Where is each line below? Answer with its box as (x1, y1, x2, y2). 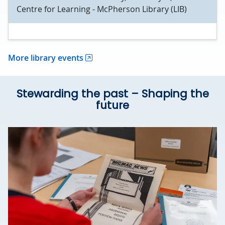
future (96, 97, 129, 113)
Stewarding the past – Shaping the (16, 86, 209, 101)
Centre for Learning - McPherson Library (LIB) (17, 3, 187, 15)
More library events (8, 52, 83, 63)
